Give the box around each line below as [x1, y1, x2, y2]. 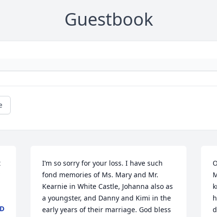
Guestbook [64, 7, 153, 31]
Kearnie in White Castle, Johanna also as [42, 182, 173, 191]
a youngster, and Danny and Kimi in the [42, 193, 171, 203]
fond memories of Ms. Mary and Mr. [42, 170, 159, 180]
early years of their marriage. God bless [42, 205, 171, 215]
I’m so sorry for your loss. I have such [42, 158, 163, 168]
